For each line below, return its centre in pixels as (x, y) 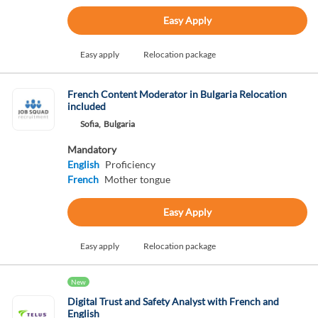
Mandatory (92, 149)
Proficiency (130, 164)
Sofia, (90, 124)
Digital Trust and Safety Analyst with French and (173, 301)
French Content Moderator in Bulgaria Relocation (177, 94)
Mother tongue (137, 179)
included (86, 106)
